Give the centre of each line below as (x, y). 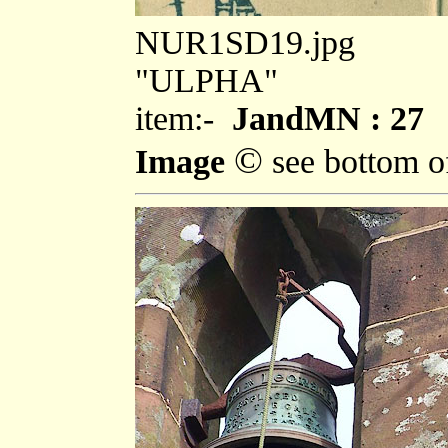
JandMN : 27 (328, 118)
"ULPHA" (206, 80)
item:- (183, 118)
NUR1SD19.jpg (245, 42)
